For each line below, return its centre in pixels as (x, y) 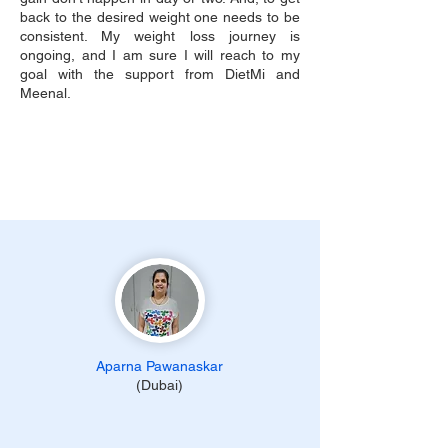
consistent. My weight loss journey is (160, 36)
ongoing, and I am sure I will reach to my (160, 55)
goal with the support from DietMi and (160, 74)
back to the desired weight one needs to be (160, 17)
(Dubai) (159, 385)
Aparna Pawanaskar (159, 366)
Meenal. (45, 93)
